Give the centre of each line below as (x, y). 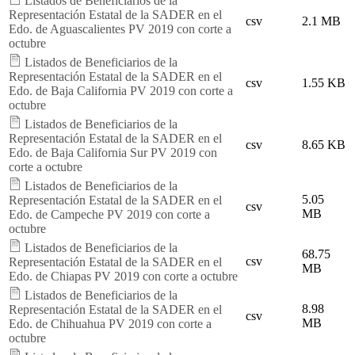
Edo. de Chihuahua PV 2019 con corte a (110, 323)
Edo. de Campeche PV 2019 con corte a (109, 214)
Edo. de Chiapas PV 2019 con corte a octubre (123, 276)
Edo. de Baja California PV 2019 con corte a (121, 90)
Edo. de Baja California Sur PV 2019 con (113, 152)
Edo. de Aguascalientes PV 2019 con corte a (120, 29)
